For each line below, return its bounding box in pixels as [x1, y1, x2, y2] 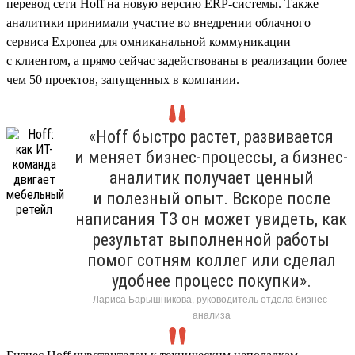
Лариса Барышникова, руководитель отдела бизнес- [92, 293, 330, 305]
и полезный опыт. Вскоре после [92, 188, 330, 208]
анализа [192, 309, 231, 321]
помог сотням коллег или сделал [86, 250, 336, 270]
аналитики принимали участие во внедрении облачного [6, 15, 311, 29]
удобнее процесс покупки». [111, 270, 311, 291]
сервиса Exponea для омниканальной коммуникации [6, 34, 291, 48]
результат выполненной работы [93, 229, 330, 250]
